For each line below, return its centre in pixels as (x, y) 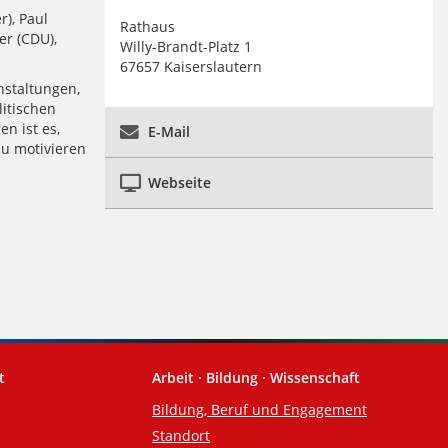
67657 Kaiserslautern (190, 67)
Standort (181, 436)
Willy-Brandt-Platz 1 (185, 47)
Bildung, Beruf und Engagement (259, 410)
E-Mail (168, 132)
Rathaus (147, 27)
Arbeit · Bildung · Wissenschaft (256, 378)
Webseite (179, 183)
